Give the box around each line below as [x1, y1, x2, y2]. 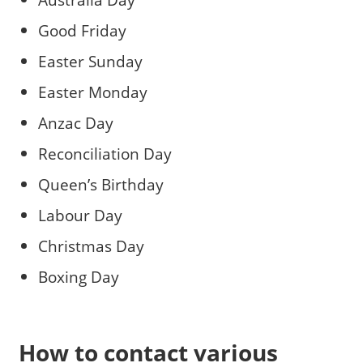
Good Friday [37, 19, 126, 41]
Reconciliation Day [37, 142, 172, 164]
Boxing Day [37, 265, 119, 288]
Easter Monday [37, 80, 147, 103]
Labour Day [37, 203, 122, 226]
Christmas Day [37, 234, 144, 257]
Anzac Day [37, 111, 113, 134]
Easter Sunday [37, 49, 143, 72]
